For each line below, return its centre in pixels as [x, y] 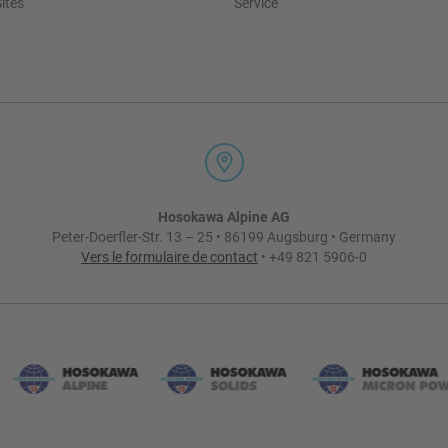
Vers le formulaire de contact [169, 256]
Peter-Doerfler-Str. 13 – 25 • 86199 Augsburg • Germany [224, 236]
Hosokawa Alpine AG [224, 216]
